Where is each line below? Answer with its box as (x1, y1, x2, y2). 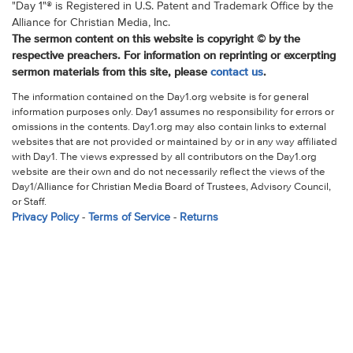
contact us (210, 67, 263, 79)
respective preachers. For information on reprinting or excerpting (11, 50, 336, 62)
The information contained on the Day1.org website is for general (11, 91, 309, 102)
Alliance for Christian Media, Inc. (11, 17, 170, 29)
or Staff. (11, 196, 46, 207)
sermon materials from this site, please (11, 67, 210, 79)
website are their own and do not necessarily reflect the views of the (11, 166, 325, 177)
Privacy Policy (11, 211, 79, 223)
